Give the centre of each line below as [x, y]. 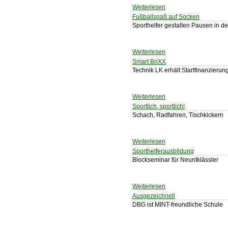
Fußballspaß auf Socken [166, 17]
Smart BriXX [149, 62]
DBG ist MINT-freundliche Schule [178, 205]
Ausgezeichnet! [154, 196]
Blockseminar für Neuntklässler [175, 160]
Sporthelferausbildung [163, 151]
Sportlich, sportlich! [159, 106]
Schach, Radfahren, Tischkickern [178, 115]
